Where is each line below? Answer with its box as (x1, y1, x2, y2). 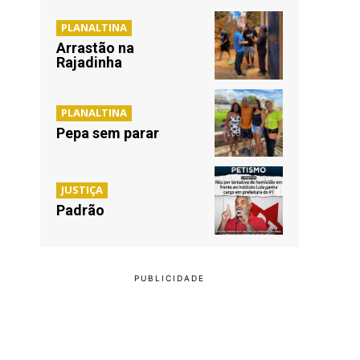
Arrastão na (56, 39, 134, 57)
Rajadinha (56, 54, 122, 72)
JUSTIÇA (61, 182, 103, 198)
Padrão (56, 202, 104, 219)
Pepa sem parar (56, 124, 159, 141)
